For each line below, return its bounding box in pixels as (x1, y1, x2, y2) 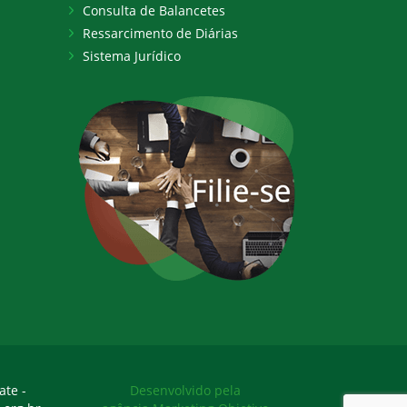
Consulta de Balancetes (83, 2, 225, 19)
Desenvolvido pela (129, 382, 241, 399)
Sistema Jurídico (83, 47, 181, 65)
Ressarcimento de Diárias (83, 25, 238, 42)
